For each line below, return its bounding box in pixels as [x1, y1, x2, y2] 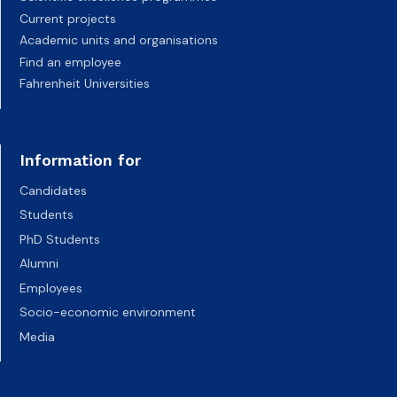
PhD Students [19, 230, 100, 247]
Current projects [19, 10, 116, 27]
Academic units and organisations [19, 32, 218, 48]
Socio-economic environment [19, 304, 196, 320]
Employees [19, 279, 82, 296]
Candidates [19, 182, 87, 198]
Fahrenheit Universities [19, 75, 150, 91]
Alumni [19, 255, 58, 271]
